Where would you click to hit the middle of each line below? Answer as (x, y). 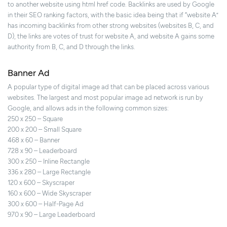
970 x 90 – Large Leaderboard (51, 215)
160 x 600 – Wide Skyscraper (49, 194)
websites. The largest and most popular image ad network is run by (105, 98)
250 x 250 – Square (35, 119)
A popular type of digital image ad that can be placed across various (108, 87)
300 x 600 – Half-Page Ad (46, 204)
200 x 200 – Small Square (45, 130)
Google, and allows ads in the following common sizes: (88, 108)
